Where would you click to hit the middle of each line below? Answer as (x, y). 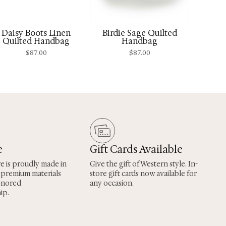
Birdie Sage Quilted (139, 33)
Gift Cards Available (136, 150)
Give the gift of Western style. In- (144, 164)
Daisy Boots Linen (36, 33)
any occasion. (112, 183)
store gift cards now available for (143, 174)
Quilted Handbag (36, 41)
